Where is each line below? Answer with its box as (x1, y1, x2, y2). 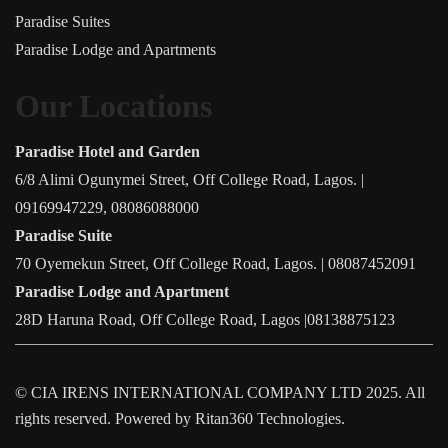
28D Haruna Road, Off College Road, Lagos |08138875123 (15, 311, 395, 329)
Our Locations (15, 88, 212, 125)
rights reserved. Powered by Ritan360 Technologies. (15, 410, 345, 428)
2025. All (362, 384, 425, 402)
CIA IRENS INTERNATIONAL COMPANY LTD (31, 384, 362, 402)
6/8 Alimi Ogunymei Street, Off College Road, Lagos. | (15, 171, 364, 189)
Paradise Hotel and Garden (15, 143, 200, 161)
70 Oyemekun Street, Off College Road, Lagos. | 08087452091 (15, 255, 416, 273)
